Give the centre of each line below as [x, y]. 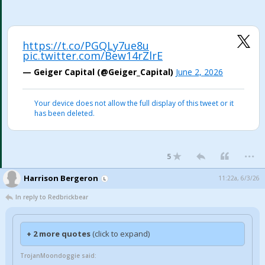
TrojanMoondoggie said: [58, 256]
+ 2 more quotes [59, 234]
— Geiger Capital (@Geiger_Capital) [99, 72]
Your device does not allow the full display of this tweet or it [134, 103]
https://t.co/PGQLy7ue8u [86, 46]
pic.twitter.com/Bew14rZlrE [93, 56]
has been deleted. [64, 113]
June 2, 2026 [199, 72]
